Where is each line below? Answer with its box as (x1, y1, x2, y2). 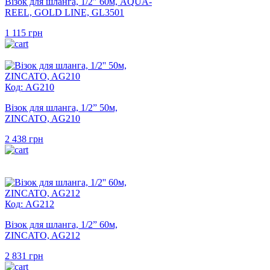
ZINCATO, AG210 (5, 113, 80, 124)
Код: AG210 (5, 82, 54, 93)
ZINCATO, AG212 (5, 230, 80, 241)
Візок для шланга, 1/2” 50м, (5, 102, 118, 113)
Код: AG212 (5, 199, 54, 210)
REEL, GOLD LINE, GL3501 (5, 7, 124, 18)
